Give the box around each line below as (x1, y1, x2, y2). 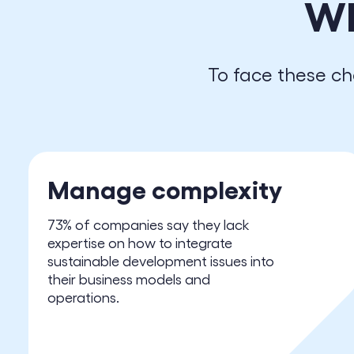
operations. (47, 288, 119, 305)
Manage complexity (47, 173, 282, 203)
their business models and (47, 270, 210, 287)
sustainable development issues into (47, 252, 274, 269)
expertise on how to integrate (47, 234, 232, 250)
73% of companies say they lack (47, 216, 250, 232)
